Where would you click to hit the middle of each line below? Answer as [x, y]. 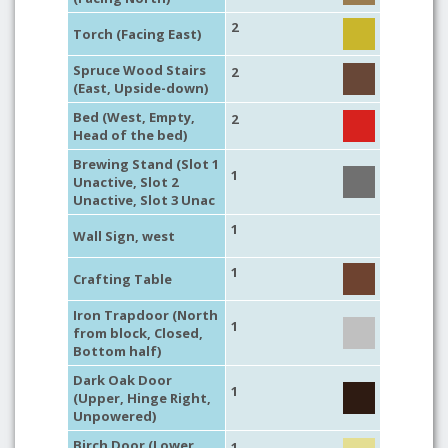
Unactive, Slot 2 [125, 182]
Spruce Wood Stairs [139, 70]
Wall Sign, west [124, 236]
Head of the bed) [130, 135]
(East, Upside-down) [140, 88]
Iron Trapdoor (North [145, 315]
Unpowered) [114, 416]
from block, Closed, [138, 333]
